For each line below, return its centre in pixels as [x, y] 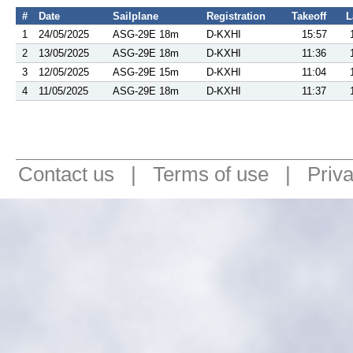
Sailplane [136, 16]
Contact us [66, 174]
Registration [236, 16]
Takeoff [309, 16]
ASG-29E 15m [146, 72]
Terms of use [211, 174]
